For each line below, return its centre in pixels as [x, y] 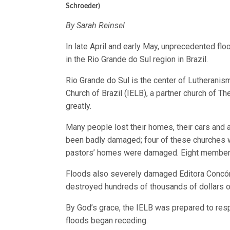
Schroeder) [83, 6]
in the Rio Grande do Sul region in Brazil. [137, 59]
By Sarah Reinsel [95, 25]
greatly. [79, 106]
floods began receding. [107, 220]
